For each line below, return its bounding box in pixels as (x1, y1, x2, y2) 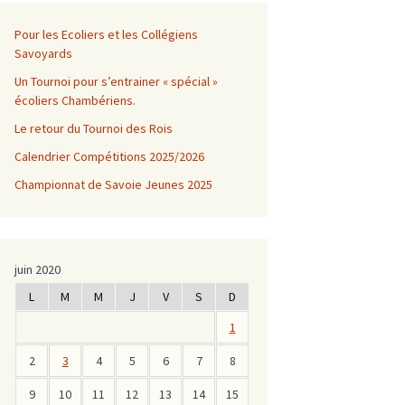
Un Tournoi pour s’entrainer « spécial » (14, 73, 218, 89)
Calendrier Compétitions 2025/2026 (14, 148, 204, 165)
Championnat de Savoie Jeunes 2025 (14, 176, 212, 193)
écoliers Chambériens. (14, 92, 136, 108)
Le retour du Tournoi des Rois (14, 120, 173, 137)
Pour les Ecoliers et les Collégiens (14, 26, 198, 42)
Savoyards (14, 45, 72, 61)
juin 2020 (14, 261, 61, 278)
